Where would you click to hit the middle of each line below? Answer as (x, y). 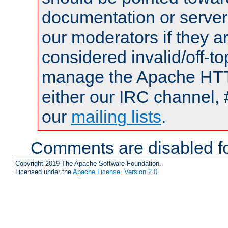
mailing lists (116, 117)
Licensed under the (44, 172)
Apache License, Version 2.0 (115, 172)
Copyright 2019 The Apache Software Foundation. (88, 163)
